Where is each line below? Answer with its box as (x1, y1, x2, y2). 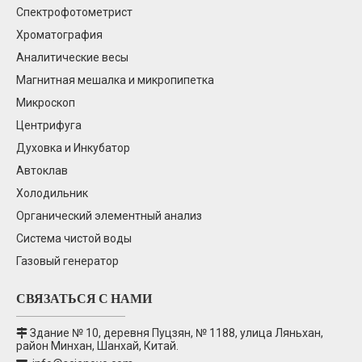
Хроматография (16, 28, 103, 42)
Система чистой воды (16, 232, 132, 246)
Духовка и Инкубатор (16, 141, 130, 155)
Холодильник (16, 187, 88, 200)
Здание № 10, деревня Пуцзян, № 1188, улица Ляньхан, (27, 326, 323, 340)
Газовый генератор (16, 255, 119, 268)
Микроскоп (16, 96, 75, 110)
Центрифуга (16, 119, 82, 133)
